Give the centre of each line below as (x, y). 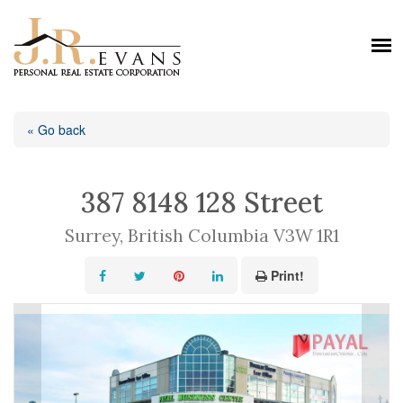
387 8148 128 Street (201, 202)
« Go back (56, 130)
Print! (287, 275)
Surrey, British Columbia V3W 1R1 (201, 235)
